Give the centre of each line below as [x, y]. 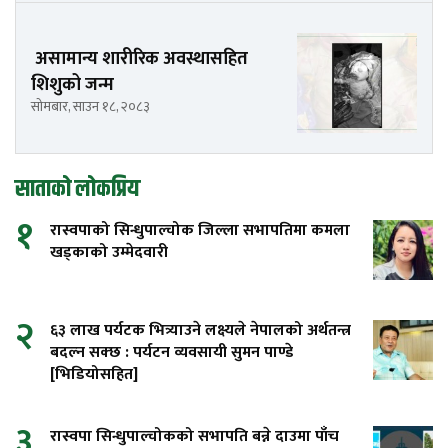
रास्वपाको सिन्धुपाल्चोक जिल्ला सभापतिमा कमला [200, 231]
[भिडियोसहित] [94, 375]
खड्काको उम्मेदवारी [109, 253]
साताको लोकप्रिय [77, 189]
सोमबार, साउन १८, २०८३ [90, 106]
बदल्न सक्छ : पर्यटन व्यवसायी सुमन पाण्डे [171, 353]
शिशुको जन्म [72, 84]
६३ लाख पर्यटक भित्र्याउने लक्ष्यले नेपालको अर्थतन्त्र [200, 331]
